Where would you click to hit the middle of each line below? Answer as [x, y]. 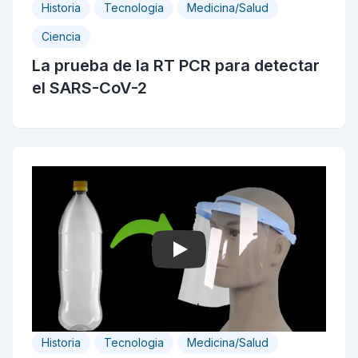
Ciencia [61, 36]
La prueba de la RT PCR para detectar [176, 66]
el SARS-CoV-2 [89, 88]
